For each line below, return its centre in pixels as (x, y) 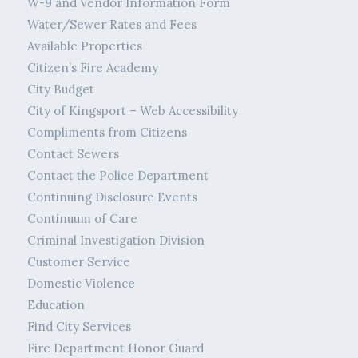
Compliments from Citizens (107, 133)
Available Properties (84, 46)
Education (56, 305)
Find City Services (79, 327)
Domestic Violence (81, 284)
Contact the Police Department (117, 176)
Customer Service (78, 262)
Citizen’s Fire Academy (92, 68)
